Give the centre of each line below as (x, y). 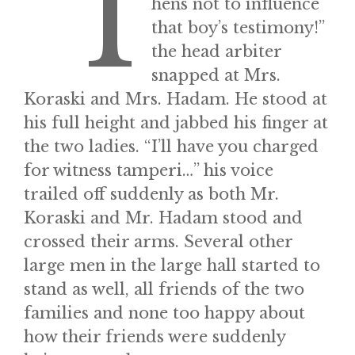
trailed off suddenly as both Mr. (151, 194)
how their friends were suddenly (155, 337)
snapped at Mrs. (216, 75)
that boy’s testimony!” (237, 28)
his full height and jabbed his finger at (176, 123)
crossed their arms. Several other (158, 242)
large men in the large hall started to (172, 265)
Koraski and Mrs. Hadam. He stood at (176, 99)
